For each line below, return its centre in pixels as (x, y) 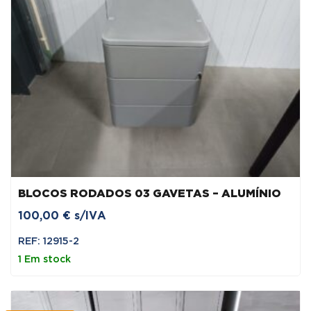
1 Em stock (44, 259)
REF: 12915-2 (49, 241)
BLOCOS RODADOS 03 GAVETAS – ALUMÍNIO (150, 194)
